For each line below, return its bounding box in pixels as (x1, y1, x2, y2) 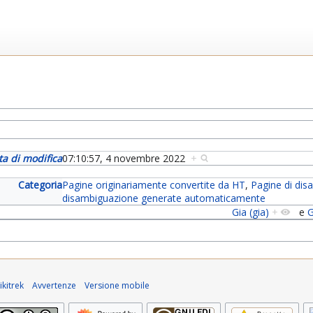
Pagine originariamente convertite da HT (62, 178, 246, 192)
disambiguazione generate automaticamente (62, 191, 266, 205)
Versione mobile (85, 279, 150, 292)
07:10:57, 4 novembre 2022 (62, 152, 191, 166)
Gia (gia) (231, 205, 269, 219)
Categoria (18, 178, 63, 192)
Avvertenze (32, 279, 76, 292)
